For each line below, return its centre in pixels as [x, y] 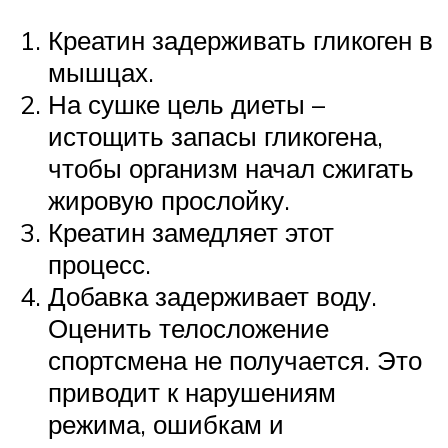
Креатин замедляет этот [191, 232]
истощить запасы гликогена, [215, 136]
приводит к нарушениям [192, 392]
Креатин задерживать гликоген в [240, 40]
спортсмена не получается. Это [235, 360]
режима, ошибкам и [166, 424]
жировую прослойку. [169, 200]
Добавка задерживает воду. [212, 296]
